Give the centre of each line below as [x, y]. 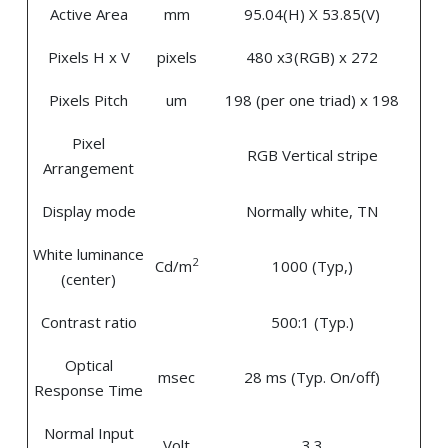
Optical [88, 364]
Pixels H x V [88, 56]
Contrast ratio [88, 321]
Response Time [88, 389]
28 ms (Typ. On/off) [312, 376]
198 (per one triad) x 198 [312, 99]
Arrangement [88, 167]
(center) [88, 278]
